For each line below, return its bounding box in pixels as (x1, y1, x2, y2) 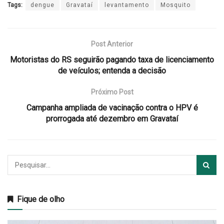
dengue (30, 1, 54, 8)
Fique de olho (17, 194, 64, 204)
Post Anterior (91, 39, 133, 48)
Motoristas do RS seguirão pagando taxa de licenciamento (10, 54, 214, 64)
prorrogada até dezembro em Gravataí (46, 113, 178, 123)
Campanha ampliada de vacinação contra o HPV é (26, 102, 198, 112)
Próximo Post (90, 87, 133, 96)
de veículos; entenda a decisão (58, 65, 166, 75)
